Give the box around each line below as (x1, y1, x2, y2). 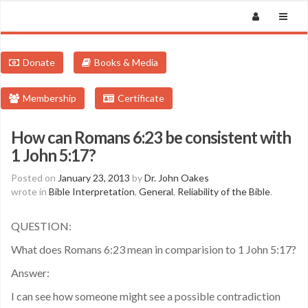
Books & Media (94, 56, 158, 68)
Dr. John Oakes (144, 172, 209, 184)
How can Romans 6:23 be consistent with (11, 127, 291, 147)
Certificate (118, 92, 164, 104)
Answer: (11, 266, 49, 279)
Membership (23, 92, 76, 104)
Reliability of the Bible (177, 186, 270, 197)
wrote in (11, 186, 49, 197)
